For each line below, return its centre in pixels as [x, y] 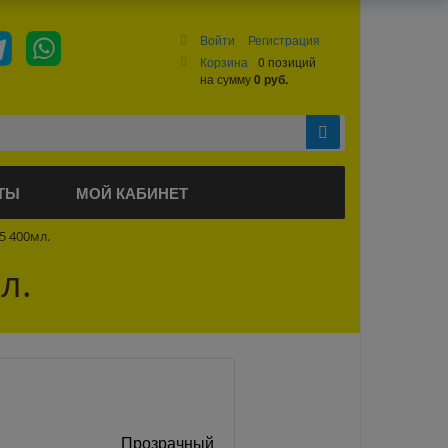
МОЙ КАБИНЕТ [132, 192]
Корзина [224, 61]
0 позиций [287, 61]
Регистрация [284, 39]
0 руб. [271, 79]
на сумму [227, 78]
